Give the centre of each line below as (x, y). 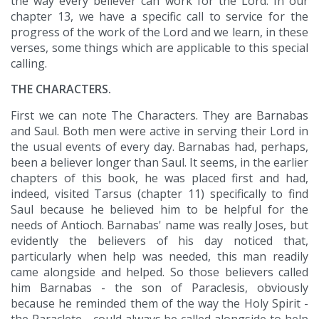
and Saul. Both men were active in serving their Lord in (159, 131)
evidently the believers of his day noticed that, (159, 241)
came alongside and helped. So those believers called (159, 272)
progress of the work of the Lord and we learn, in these (159, 32)
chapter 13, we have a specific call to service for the (159, 17)
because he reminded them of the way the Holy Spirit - (159, 304)
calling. (29, 64)
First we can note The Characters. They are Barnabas (159, 116)
